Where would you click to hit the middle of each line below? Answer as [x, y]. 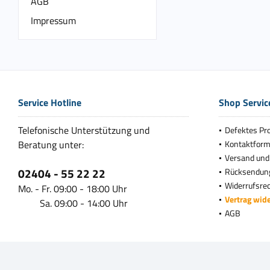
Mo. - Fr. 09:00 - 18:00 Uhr [73, 188]
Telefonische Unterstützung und [84, 130]
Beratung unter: [51, 144]
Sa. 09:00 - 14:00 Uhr [73, 203]
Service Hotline [50, 102]
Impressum [53, 20]
